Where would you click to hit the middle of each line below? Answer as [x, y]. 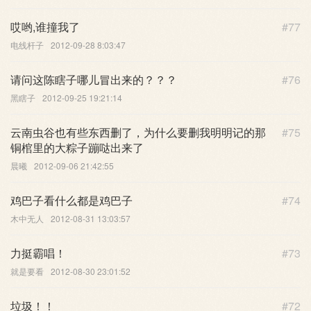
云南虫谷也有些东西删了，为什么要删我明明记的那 [138, 132]
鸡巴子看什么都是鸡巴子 [72, 200]
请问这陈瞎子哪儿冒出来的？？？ [94, 79]
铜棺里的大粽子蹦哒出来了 [77, 147]
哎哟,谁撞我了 [45, 26]
